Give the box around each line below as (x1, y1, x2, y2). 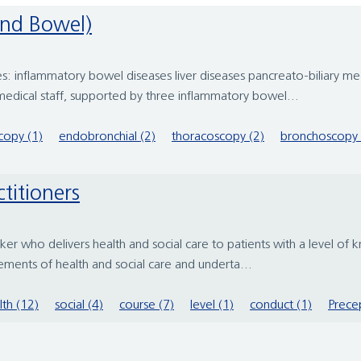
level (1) (190, 299, 234, 313)
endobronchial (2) (59, 131, 156, 144)
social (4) (55, 299, 103, 313)
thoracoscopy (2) (172, 131, 264, 144)
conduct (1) (250, 299, 312, 313)
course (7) (119, 299, 174, 313)
